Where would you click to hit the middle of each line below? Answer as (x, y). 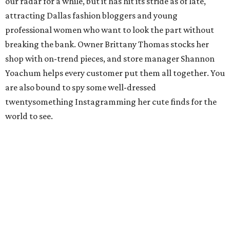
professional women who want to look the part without (110, 30)
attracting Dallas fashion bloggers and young (91, 16)
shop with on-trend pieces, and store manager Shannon (110, 59)
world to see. (29, 116)
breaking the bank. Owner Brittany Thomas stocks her (107, 44)
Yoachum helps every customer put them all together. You (115, 73)
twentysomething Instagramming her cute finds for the (111, 102)
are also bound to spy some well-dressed (81, 88)
